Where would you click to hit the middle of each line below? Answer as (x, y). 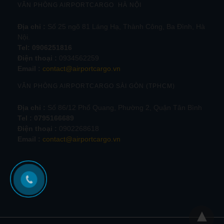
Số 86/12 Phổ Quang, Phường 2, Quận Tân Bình (124, 107)
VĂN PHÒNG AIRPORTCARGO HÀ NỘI (79, 5)
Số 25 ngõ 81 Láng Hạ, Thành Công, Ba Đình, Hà (125, 26)
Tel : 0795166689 (46, 118)
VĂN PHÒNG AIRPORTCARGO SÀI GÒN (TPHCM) (96, 86)
